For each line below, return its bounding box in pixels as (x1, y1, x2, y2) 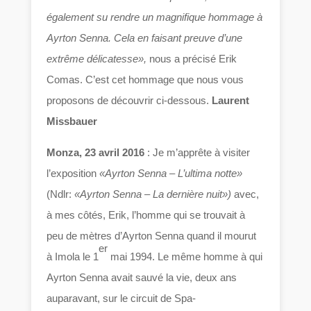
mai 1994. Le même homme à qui (108, 251, 263, 263)
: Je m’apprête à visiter (144, 146, 251, 159)
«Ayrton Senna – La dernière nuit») (74, 188, 232, 201)
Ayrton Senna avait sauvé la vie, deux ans (47, 271, 237, 284)
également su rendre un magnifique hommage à (47, 11, 263, 24)
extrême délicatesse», (47, 53, 147, 65)
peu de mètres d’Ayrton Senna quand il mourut (47, 230, 257, 242)
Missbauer (47, 115, 98, 128)
